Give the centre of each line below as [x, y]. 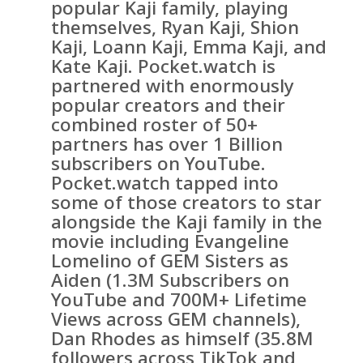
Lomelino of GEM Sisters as [170, 261]
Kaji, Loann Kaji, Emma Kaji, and [189, 47]
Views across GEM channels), [176, 319]
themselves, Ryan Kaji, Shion [175, 28]
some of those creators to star [187, 203]
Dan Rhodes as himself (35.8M [183, 339]
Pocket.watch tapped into [165, 183]
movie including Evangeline [171, 241]
